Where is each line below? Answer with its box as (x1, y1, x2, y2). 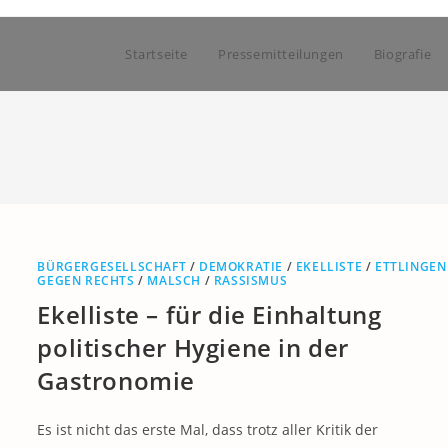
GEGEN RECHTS (37, 272, 135, 289)
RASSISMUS (213, 272, 288, 289)
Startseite (124, 45, 188, 63)
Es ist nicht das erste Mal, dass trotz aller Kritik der (37, 420, 379, 439)
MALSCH (147, 272, 201, 289)
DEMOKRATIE (198, 258, 283, 275)
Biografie (373, 45, 432, 63)
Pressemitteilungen (217, 45, 344, 63)
